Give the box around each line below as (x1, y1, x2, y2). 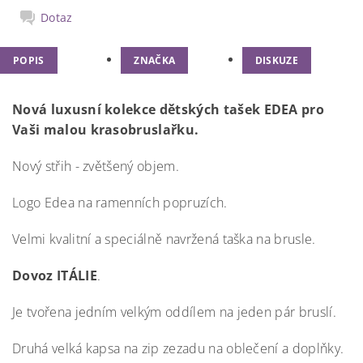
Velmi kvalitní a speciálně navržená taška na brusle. (12, 230, 316, 248)
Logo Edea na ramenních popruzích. (12, 194, 228, 211)
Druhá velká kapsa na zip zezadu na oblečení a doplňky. (12, 340, 344, 357)
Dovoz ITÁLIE (12, 267, 97, 284)
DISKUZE (254, 53, 298, 67)
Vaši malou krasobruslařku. (12, 121, 199, 139)
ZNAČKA (134, 53, 176, 67)
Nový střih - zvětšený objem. (12, 157, 179, 175)
